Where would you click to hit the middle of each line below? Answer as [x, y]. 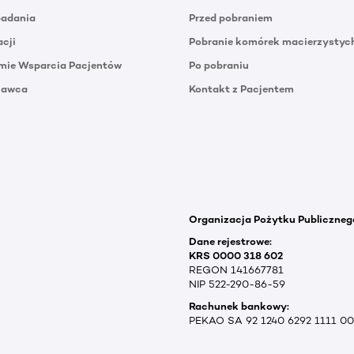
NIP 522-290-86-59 [237, 284]
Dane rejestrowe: [230, 241]
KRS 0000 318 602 [236, 255]
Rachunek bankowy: [239, 306]
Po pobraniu [219, 65]
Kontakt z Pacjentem [241, 88]
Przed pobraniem [231, 17]
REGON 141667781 [236, 269]
